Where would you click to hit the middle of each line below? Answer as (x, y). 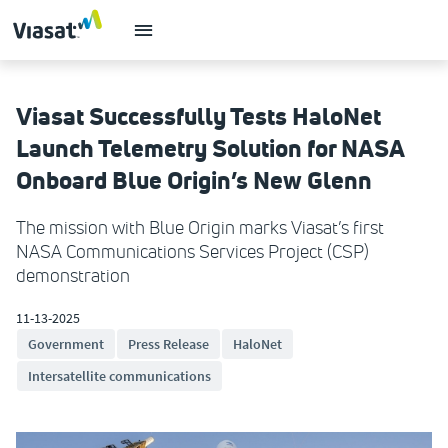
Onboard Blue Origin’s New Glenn (194, 180)
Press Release (168, 344)
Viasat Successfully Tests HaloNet (198, 116)
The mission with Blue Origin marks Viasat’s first (200, 228)
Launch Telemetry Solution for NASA (210, 148)
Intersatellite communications (119, 376)
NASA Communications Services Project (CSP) (192, 252)
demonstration (73, 276)
